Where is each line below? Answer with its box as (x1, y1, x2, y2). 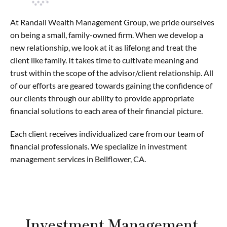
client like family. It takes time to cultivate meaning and (10, 55, 199, 65)
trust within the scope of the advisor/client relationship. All (10, 68, 213, 78)
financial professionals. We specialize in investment (10, 141, 187, 152)
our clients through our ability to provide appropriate (10, 93, 194, 103)
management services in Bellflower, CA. (10, 154, 146, 164)
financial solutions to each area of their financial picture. (10, 106, 203, 116)
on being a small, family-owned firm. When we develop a (10, 30, 203, 40)
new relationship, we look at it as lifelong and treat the (10, 43, 197, 53)
